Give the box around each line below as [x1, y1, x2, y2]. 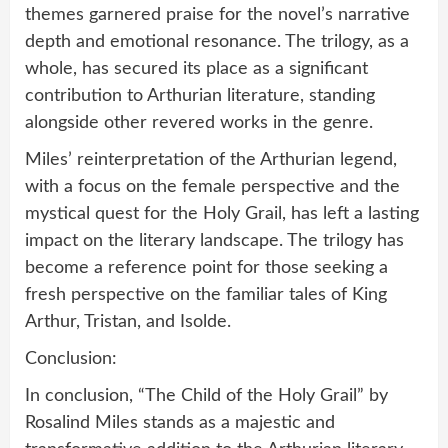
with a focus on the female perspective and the [25, 177, 400, 196]
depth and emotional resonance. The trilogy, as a [25, 32, 409, 51]
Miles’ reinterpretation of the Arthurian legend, [25, 150, 397, 169]
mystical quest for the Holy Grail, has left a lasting [25, 204, 419, 223]
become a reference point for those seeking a [25, 258, 388, 277]
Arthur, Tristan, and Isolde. [25, 312, 231, 331]
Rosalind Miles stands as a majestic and [25, 413, 335, 432]
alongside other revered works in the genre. [25, 113, 373, 132]
